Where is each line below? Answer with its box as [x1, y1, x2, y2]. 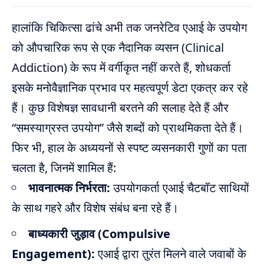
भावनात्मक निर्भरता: [28, 180, 110, 196]
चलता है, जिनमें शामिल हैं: [12, 160, 116, 176]
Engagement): [12, 246, 95, 262]
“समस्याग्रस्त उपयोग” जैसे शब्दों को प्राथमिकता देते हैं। [12, 120, 243, 136]
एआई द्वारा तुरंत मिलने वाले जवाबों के [95, 246, 246, 262]
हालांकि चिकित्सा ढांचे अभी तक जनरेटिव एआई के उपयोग [12, 19, 247, 36]
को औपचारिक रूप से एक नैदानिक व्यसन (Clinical [12, 39, 224, 56]
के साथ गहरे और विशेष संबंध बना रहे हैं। [12, 200, 179, 216]
